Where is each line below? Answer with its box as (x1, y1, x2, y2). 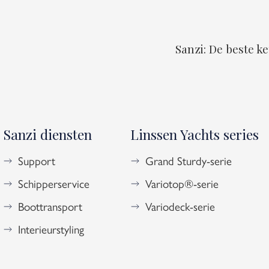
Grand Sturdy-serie (145, 152, 232, 169)
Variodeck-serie (145, 198, 215, 215)
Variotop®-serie (145, 175, 219, 192)
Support (18, 152, 55, 169)
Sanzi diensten (2, 124, 92, 144)
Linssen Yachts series (130, 124, 259, 144)
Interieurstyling (18, 220, 84, 238)
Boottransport (18, 198, 82, 215)
